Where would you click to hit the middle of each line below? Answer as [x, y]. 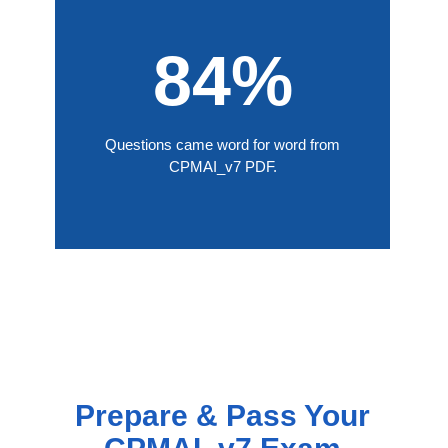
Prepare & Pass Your [222, 415]
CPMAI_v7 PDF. [222, 166]
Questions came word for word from [222, 144]
